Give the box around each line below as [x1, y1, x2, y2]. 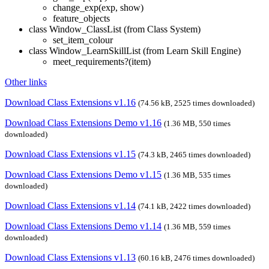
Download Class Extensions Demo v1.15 [5, 169, 162, 180]
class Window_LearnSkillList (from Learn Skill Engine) [29, 45, 241, 56]
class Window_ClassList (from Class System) [29, 23, 201, 34]
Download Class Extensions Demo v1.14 [5, 220, 162, 231]
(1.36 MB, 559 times [164, 222, 231, 231]
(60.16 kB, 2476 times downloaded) [138, 253, 255, 262]
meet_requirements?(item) [53, 56, 151, 67]
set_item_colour [53, 34, 113, 45]
